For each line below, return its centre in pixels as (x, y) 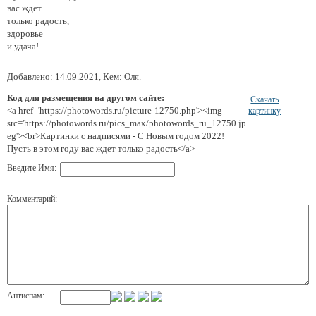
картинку (265, 110)
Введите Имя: (32, 168)
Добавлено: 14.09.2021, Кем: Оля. (74, 76)
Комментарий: (32, 199)
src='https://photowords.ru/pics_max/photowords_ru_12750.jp (127, 123)
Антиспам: (26, 295)
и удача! (23, 46)
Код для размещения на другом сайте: (86, 97)
